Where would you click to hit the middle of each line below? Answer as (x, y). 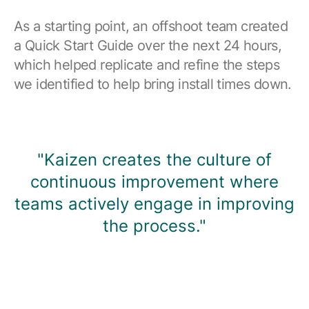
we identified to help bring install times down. (153, 84)
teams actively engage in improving (154, 203)
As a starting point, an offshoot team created (151, 26)
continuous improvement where (154, 181)
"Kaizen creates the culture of (154, 159)
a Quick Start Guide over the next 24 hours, (148, 45)
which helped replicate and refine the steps (147, 64)
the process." (154, 226)
